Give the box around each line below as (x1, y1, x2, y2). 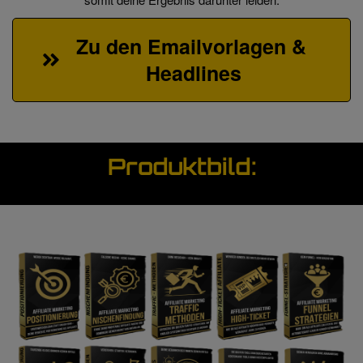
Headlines (146, 58, 241, 88)
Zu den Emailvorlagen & (75, 31, 306, 61)
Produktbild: (107, 157, 256, 181)
